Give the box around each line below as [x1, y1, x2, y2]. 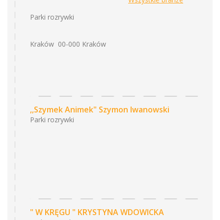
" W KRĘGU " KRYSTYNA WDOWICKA [30, 207, 164, 218]
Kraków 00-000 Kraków [30, 39, 106, 49]
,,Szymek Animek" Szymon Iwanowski [30, 104, 169, 115]
